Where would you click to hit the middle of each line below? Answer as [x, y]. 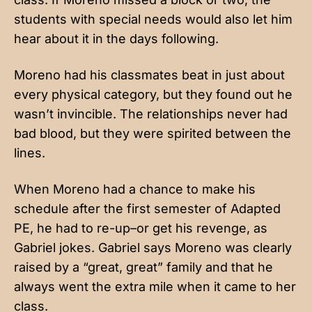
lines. [30, 153]
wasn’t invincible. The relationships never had [151, 114]
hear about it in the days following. [118, 38]
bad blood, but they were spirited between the [153, 133]
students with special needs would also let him [153, 19]
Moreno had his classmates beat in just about [149, 75]
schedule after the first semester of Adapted [147, 208]
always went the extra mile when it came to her [155, 286]
